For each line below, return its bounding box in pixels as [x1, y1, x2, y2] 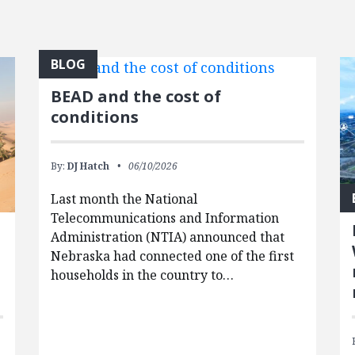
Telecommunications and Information [50, 209, 279, 227]
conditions [50, 106, 139, 128]
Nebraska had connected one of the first [50, 247, 294, 265]
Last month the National [50, 190, 197, 208]
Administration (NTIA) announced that [50, 228, 284, 246]
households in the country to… [50, 266, 234, 284]
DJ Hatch [67, 159, 109, 173]
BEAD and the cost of [50, 86, 221, 107]
